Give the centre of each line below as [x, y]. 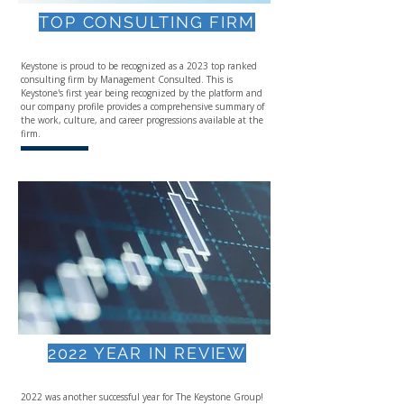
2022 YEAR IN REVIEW [147, 353]
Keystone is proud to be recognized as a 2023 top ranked [139, 66]
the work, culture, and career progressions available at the [142, 120]
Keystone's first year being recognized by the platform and [142, 93]
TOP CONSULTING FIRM [147, 22]
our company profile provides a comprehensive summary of [142, 106]
